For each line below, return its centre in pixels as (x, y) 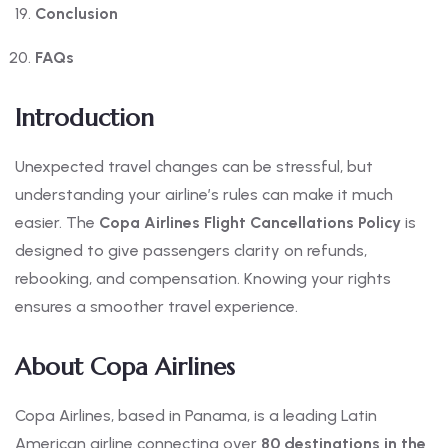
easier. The (57, 223)
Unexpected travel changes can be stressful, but (194, 167)
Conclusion (76, 14)
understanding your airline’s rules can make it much (204, 195)
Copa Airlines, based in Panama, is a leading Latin (196, 416)
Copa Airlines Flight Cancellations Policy (250, 223)
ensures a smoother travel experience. (156, 307)
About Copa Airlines (125, 367)
